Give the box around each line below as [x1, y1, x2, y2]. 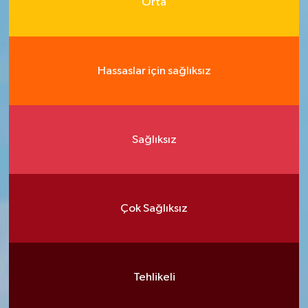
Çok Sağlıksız [120, 202, 188, 214]
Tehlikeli [133, 271, 175, 283]
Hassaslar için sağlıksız [97, 65, 211, 77]
